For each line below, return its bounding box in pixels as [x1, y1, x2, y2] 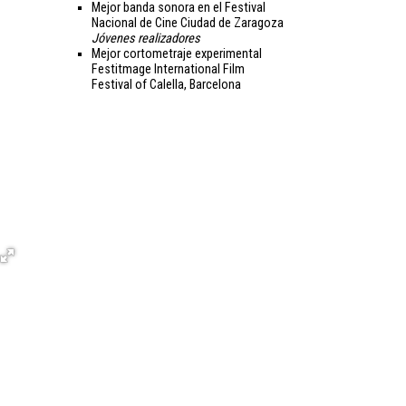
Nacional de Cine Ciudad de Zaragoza [92, 15, 284, 32]
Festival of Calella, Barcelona [92, 77, 241, 93]
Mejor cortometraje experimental [92, 46, 262, 63]
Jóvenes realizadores [92, 31, 200, 47]
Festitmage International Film [92, 62, 245, 78]
